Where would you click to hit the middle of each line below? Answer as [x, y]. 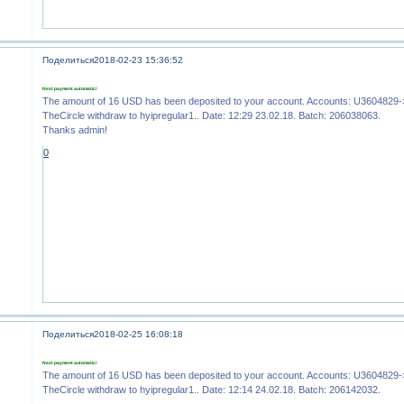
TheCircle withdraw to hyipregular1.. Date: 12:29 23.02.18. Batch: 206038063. [212, 116]
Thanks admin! [75, 130]
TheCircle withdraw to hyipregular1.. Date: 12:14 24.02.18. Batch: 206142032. [212, 390]
